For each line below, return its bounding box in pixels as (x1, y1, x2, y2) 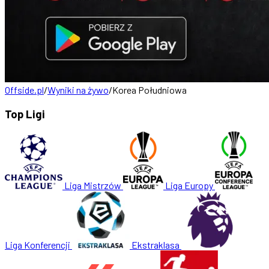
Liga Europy (165, 180, 213, 192)
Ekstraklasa (131, 239, 180, 251)
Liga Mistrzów (64, 180, 121, 192)
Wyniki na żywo (47, 84, 109, 95)
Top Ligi (5, 106, 45, 121)
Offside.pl (5, 84, 44, 95)
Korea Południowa (112, 84, 187, 95)
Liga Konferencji (5, 239, 70, 251)
